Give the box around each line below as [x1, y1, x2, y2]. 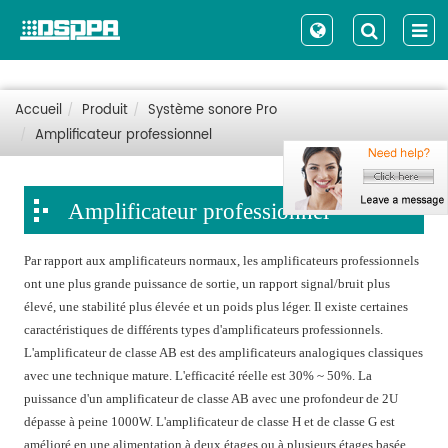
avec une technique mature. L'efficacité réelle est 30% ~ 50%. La [24, 368, 373, 383]
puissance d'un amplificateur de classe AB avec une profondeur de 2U [24, 391, 399, 406]
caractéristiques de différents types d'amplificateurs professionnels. [24, 322, 384, 337]
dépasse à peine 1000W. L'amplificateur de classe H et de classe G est [24, 414, 396, 429]
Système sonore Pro [148, 100, 277, 121]
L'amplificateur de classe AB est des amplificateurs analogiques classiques [24, 345, 424, 360]
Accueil [15, 100, 62, 121]
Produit [82, 100, 128, 121]
